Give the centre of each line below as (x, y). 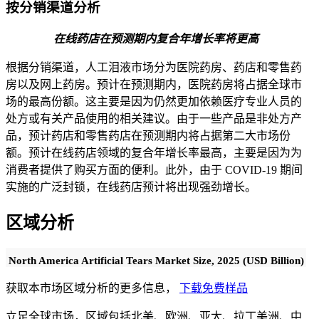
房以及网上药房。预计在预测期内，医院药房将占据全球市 (154, 84)
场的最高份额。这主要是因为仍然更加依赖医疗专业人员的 (154, 101)
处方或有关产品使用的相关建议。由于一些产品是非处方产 (154, 118)
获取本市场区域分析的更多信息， (93, 288)
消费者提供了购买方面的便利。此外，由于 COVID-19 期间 (154, 169)
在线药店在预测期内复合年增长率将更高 (156, 38)
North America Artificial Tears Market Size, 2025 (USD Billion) (156, 260)
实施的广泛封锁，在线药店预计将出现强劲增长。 (132, 187)
